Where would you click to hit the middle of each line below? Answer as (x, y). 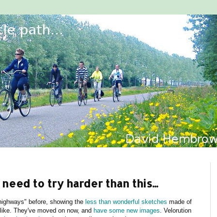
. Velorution (176, 210)
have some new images (127, 210)
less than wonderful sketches (126, 201)
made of (179, 201)
